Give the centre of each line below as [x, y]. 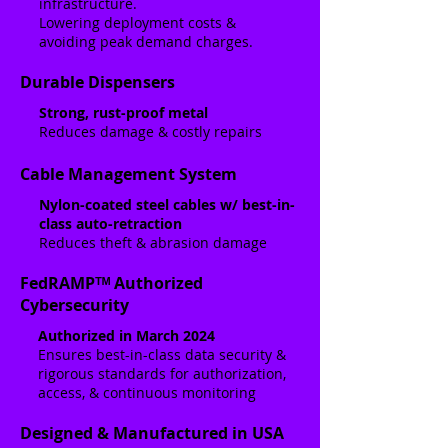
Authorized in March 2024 [126, 335]
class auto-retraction [110, 223]
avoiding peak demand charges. [146, 41]
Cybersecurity [74, 305]
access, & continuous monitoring [147, 392]
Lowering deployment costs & [137, 22]
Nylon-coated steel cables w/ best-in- [167, 204]
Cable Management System [128, 174]
